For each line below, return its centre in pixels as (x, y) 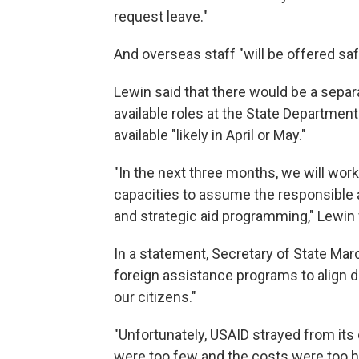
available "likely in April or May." (210, 135)
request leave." (161, 16)
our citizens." (155, 297)
